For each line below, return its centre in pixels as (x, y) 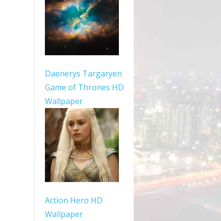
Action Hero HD (74, 200)
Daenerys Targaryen (83, 74)
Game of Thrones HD (84, 87)
